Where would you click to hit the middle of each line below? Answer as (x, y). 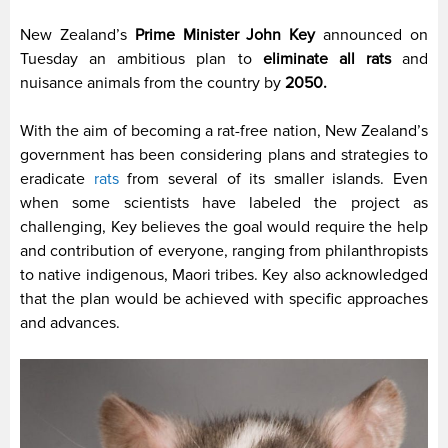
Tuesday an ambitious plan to (141, 58)
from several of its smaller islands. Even (273, 178)
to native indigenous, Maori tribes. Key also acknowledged (224, 274)
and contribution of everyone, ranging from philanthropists (224, 250)
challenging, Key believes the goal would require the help (224, 226)
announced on (372, 34)
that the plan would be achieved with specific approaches (224, 298)
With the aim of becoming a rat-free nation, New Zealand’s (224, 130)
